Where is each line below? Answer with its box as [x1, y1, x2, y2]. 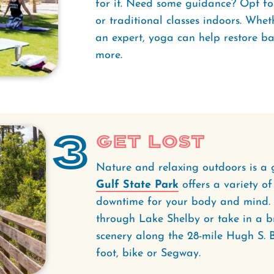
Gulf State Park [95, 179, 179, 191]
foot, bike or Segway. [95, 248, 201, 260]
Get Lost [95, 130, 205, 155]
